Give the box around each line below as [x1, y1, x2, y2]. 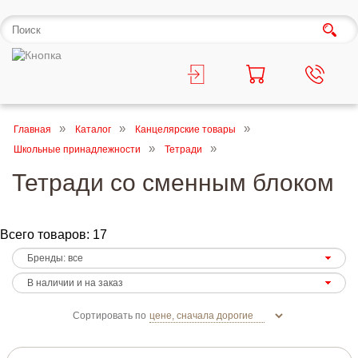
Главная [14, 124, 51, 135]
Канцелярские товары [135, 124, 236, 135]
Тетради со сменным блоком [12, 169, 334, 196]
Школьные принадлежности [14, 144, 141, 155]
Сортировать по [73, 310, 146, 322]
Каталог [75, 124, 111, 135]
